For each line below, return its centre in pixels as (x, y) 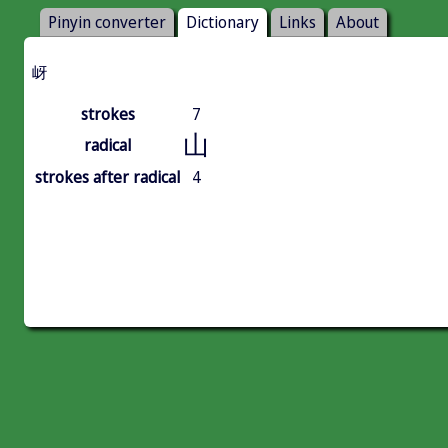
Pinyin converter (107, 22)
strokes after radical (107, 177)
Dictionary (222, 22)
